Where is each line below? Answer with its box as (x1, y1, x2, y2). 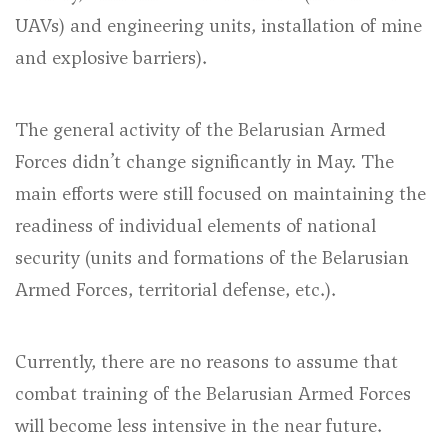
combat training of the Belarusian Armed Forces (15, 381, 411, 406)
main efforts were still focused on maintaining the (15, 181, 426, 206)
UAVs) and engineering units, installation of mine (15, 13, 422, 38)
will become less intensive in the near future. (15, 413, 382, 438)
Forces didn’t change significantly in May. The (15, 149, 394, 174)
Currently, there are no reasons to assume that (15, 349, 398, 374)
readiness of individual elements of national (15, 213, 376, 238)
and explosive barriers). (15, 45, 207, 70)
